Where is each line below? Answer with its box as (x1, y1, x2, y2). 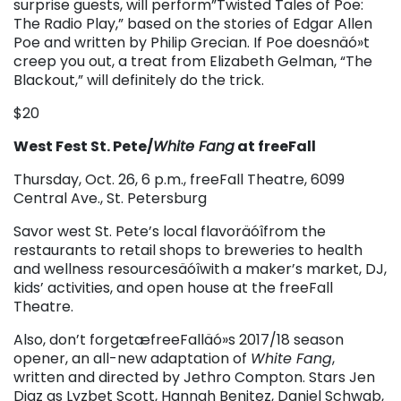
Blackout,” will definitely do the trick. (13, 69, 264, 90)
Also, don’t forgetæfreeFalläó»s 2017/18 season (13, 328, 344, 350)
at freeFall (235, 135, 316, 157)
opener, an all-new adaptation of (13, 347, 251, 369)
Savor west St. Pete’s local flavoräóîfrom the (13, 220, 326, 242)
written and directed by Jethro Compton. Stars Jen (13, 366, 375, 388)
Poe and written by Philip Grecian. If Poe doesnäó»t (13, 31, 370, 53)
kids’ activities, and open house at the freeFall (13, 277, 333, 298)
